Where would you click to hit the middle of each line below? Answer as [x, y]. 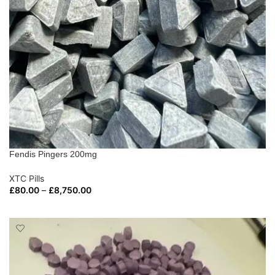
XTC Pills [27, 178]
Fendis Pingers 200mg [53, 154]
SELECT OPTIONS [49, 206]
